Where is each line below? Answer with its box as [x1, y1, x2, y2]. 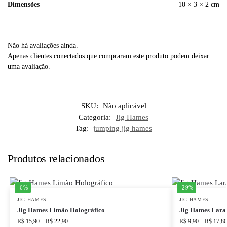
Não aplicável [102, 101, 146, 110]
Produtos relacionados [8, 152, 105, 165]
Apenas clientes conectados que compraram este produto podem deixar [8, 52, 209, 60]
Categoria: [79, 112, 113, 121]
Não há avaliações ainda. [8, 41, 78, 49]
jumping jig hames [93, 124, 152, 132]
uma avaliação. [8, 62, 50, 70]
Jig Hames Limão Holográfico [17, 206, 105, 214]
